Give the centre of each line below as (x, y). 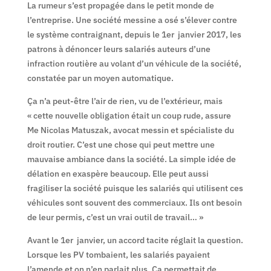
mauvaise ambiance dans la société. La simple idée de (131, 159)
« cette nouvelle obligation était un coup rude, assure (129, 115)
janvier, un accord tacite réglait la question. (158, 240)
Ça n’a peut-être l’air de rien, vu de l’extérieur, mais (125, 101)
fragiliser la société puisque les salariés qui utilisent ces (135, 188)
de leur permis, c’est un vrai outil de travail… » (115, 217)
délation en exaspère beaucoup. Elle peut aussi (118, 173)
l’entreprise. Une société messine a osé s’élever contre (132, 20)
